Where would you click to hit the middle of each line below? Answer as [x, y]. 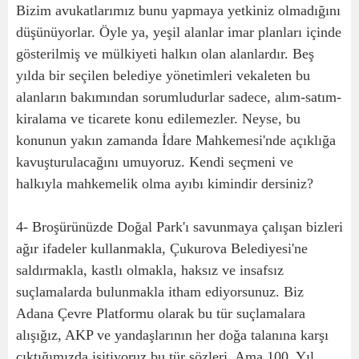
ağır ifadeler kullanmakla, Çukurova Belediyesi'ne [162, 248]
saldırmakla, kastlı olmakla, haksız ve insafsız [150, 270]
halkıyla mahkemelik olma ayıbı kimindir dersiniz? [165, 184]
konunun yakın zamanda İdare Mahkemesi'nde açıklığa [176, 140]
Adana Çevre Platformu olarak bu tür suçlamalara [161, 313]
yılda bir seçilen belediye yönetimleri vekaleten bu [163, 75]
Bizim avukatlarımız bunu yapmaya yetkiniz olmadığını [178, 10]
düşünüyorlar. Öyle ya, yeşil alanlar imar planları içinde [179, 32]
